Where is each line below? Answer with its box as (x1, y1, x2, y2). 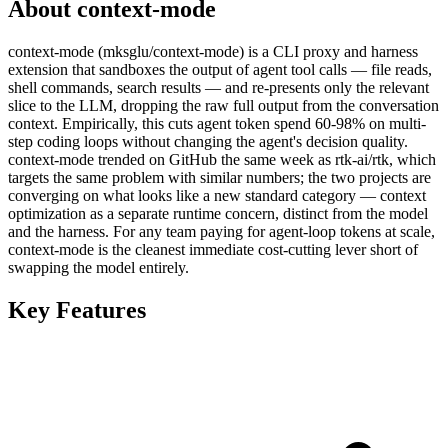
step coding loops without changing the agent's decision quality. (8, 132, 408, 150)
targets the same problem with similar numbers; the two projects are (8, 168, 431, 186)
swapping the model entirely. (8, 258, 189, 276)
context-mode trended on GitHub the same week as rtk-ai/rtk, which (8, 150, 436, 168)
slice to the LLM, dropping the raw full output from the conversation (8, 96, 439, 114)
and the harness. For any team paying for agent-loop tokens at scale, (8, 222, 435, 240)
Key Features (8, 296, 146, 323)
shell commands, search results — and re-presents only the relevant (8, 78, 429, 96)
